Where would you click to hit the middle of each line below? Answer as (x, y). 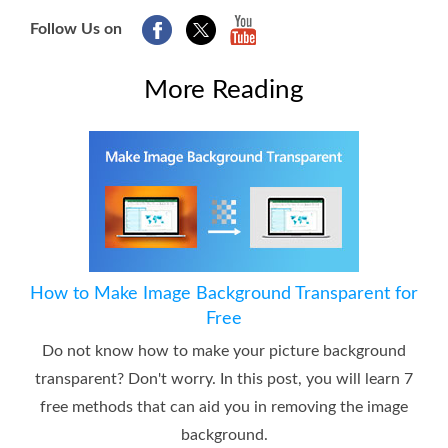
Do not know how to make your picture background (224, 350)
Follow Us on (76, 28)
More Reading (224, 89)
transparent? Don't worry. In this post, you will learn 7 (224, 378)
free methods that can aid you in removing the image (224, 406)
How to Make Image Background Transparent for (224, 293)
